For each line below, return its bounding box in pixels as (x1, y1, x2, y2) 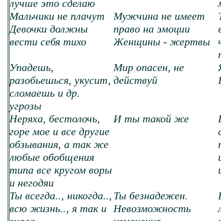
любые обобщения (9, 151, 94, 163)
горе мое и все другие (9, 125, 110, 138)
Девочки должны (9, 23, 88, 35)
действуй (113, 74, 157, 86)
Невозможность (113, 202, 191, 215)
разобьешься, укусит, (9, 74, 111, 86)
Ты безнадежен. (113, 189, 188, 202)
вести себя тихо (9, 36, 86, 48)
